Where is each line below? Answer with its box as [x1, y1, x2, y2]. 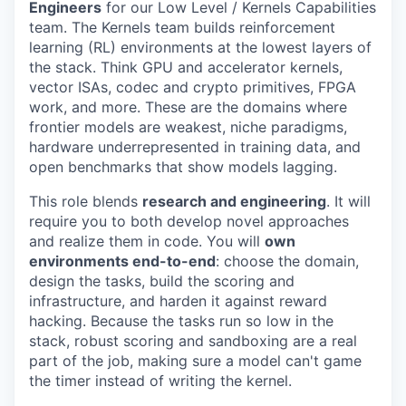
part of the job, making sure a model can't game [29, 352, 362, 371]
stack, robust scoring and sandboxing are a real [29, 332, 357, 351]
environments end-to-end [29, 252, 216, 271]
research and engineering [142, 192, 326, 211]
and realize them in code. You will [29, 232, 265, 251]
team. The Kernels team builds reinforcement [29, 18, 335, 37]
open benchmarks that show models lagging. [29, 158, 337, 177]
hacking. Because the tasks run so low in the [29, 312, 333, 331]
